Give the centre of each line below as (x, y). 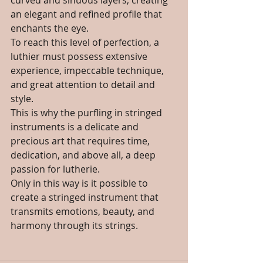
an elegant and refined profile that (87, 14)
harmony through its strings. (74, 225)
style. (23, 99)
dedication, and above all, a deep (84, 155)
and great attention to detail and (84, 85)
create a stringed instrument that (86, 197)
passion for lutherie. (56, 169)
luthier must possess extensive (80, 56)
